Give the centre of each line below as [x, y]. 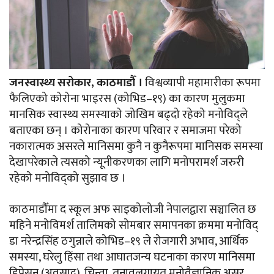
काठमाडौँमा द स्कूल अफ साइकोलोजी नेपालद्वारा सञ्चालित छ [133, 210]
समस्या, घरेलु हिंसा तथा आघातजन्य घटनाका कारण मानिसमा [132, 257]
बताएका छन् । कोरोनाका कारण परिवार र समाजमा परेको [125, 131]
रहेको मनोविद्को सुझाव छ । [68, 179]
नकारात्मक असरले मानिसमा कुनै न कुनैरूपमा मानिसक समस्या [136, 147]
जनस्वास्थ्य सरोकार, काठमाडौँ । [77, 83]
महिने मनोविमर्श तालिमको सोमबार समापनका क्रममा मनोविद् [134, 226]
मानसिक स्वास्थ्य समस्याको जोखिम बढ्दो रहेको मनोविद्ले [128, 115]
